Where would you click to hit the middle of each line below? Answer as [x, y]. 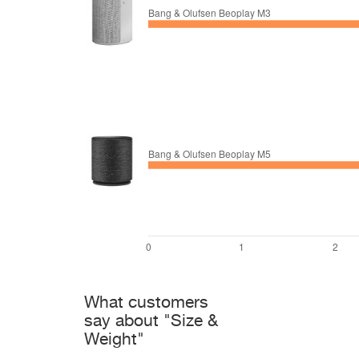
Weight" [114, 340]
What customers [146, 303]
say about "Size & [151, 322]
